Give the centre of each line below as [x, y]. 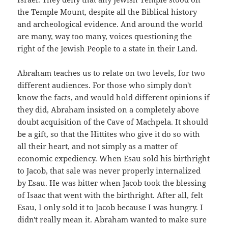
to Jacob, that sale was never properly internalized [109, 171]
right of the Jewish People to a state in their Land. [108, 49]
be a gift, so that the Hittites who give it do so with [109, 134]
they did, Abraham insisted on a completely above [108, 110]
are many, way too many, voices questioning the [105, 36]
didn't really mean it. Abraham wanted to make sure [112, 220]
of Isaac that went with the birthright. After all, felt [110, 195]
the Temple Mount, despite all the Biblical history [107, 12]
